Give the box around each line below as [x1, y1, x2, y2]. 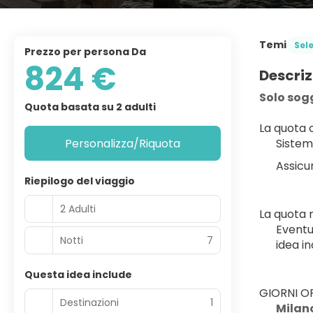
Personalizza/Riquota [65, 135, 180, 152]
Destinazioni [60, 295, 119, 310]
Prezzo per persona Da [31, 45, 146, 59]
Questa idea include [24, 268, 132, 282]
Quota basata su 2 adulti [24, 100, 156, 114]
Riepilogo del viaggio [24, 174, 135, 188]
